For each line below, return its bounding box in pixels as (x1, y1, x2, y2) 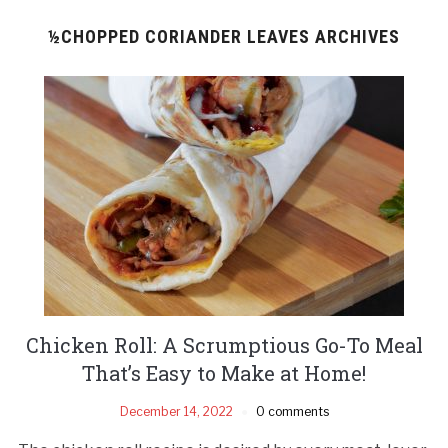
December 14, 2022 (119, 403, 233, 419)
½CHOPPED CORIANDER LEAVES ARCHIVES (48, 25, 400, 47)
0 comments (255, 403, 329, 419)
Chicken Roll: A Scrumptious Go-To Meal (25, 331, 423, 358)
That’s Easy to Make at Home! (82, 359, 366, 386)
